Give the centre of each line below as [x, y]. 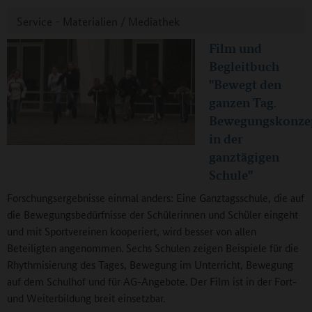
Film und [235, 48]
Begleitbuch [244, 67]
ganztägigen [244, 157]
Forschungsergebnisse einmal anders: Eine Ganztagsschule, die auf [156, 198]
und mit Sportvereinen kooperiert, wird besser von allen [132, 231]
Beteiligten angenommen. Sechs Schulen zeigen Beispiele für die [153, 248]
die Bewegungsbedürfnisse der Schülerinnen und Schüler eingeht [153, 214]
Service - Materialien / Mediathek [98, 22]
